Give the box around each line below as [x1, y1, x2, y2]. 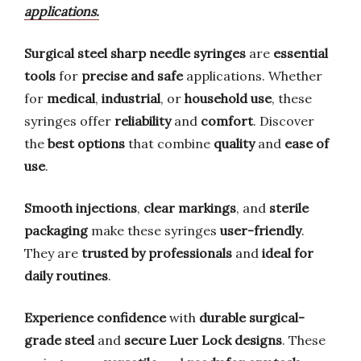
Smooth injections [24, 200, 137, 216]
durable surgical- [199, 309, 305, 326]
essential [273, 45, 328, 61]
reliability [114, 113, 171, 129]
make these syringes [88, 222, 220, 239]
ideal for [262, 245, 313, 261]
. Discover [253, 113, 314, 129]
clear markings [143, 200, 236, 216]
